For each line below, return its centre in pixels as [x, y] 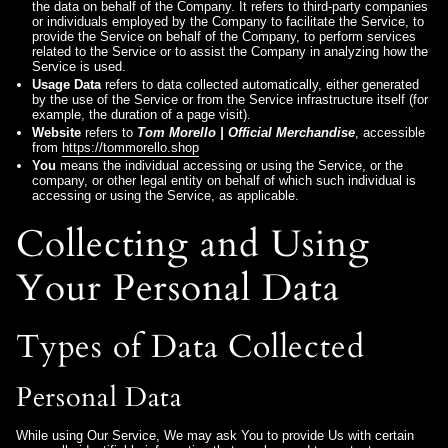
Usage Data [66, 84]
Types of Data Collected [190, 347]
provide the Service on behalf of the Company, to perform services [224, 36]
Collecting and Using [193, 243]
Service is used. [79, 66]
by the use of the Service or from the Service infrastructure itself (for [230, 99]
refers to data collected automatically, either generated [260, 84]
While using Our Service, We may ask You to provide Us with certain [215, 435]
